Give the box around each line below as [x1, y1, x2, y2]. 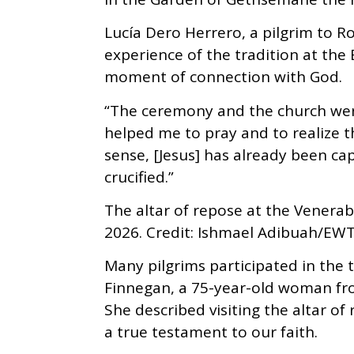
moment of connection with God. [104, 66, 342, 88]
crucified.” [104, 166, 174, 187]
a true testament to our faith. [104, 322, 318, 343]
